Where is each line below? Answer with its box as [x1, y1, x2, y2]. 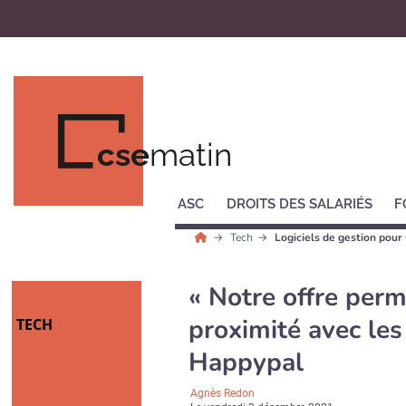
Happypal [188, 345, 304, 380]
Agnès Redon [190, 387, 256, 400]
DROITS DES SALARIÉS [226, 196, 372, 212]
